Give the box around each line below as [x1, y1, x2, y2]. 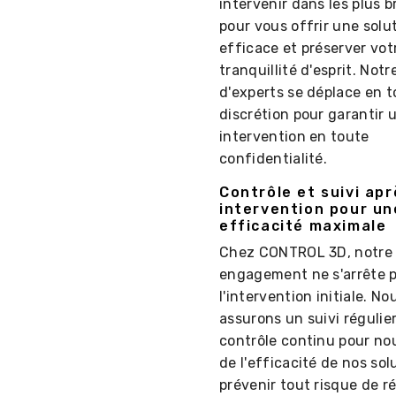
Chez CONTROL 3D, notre [219, 244, 393, 262]
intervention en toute [219, 128, 369, 146]
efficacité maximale [219, 217, 387, 235]
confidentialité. [219, 150, 328, 168]
